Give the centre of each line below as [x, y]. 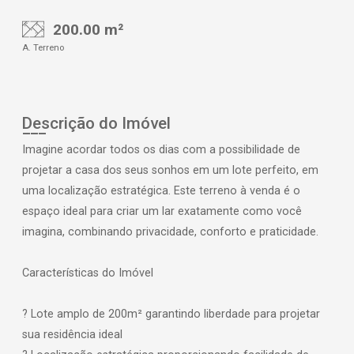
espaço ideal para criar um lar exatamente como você [162, 211]
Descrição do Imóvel [96, 123]
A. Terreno [43, 48]
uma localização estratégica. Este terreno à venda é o [161, 191]
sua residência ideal [72, 335]
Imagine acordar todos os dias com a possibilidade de [161, 150]
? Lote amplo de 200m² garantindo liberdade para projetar [171, 314]
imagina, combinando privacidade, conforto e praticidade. [170, 232]
